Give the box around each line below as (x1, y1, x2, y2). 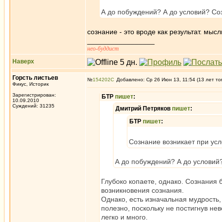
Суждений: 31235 (12, 103, 55, 109)
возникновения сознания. (101, 186, 184, 194)
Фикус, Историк (12, 81, 49, 87)
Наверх (12, 58, 34, 65)
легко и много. (101, 213, 148, 221)
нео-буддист (87, 45, 119, 52)
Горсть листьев (12, 74, 58, 81)
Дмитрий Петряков (115, 105, 172, 112)
